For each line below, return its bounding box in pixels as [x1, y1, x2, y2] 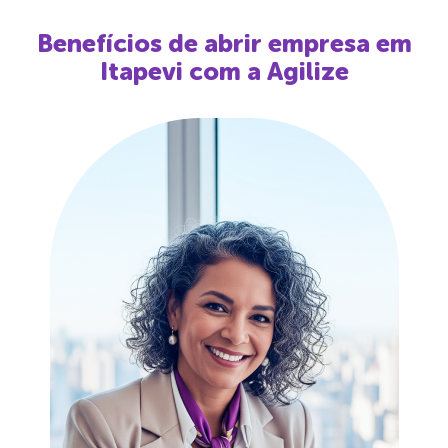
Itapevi [99, 55, 183, 87]
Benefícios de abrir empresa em [36, 27, 412, 59]
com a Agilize [182, 55, 349, 87]
